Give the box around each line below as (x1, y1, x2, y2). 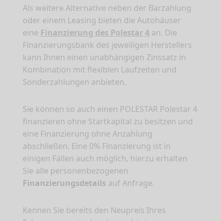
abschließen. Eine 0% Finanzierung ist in (23, 141, 171, 152)
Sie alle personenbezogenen (23, 165, 128, 177)
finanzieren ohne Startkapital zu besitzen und (23, 116, 193, 127)
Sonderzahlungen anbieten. (23, 76, 126, 88)
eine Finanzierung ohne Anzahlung (23, 128, 152, 140)
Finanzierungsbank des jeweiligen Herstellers (23, 39, 192, 51)
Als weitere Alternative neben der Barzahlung (23, 2, 191, 14)
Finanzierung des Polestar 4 (40, 27, 149, 38)
